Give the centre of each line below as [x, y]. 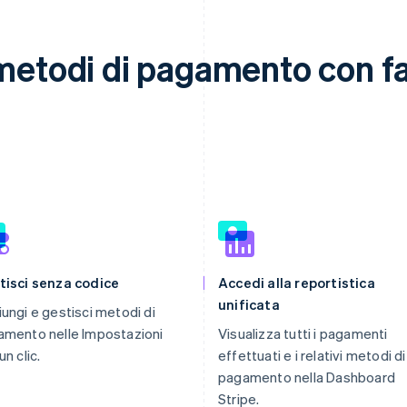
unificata [249, 304]
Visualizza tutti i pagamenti [303, 333]
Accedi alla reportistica [297, 283]
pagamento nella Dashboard [307, 377]
